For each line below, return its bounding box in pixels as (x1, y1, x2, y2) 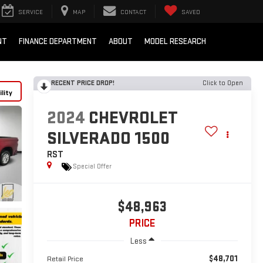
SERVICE (18, 8, 43, 16)
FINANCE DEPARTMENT (19, 36, 97, 47)
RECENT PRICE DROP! (50, 79, 114, 87)
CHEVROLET (88, 107, 178, 129)
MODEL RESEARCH (144, 36, 206, 47)
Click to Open (203, 79, 243, 87)
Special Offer (72, 162, 112, 171)
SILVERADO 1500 (46, 127, 170, 149)
